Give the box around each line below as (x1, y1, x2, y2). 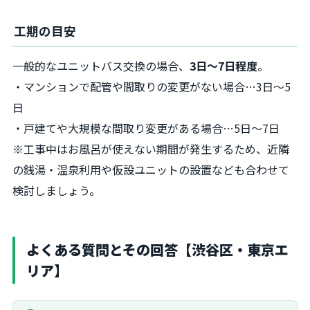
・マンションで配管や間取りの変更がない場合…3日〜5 (12, 77, 291, 95)
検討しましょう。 (12, 181, 100, 199)
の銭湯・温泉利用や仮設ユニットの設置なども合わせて (12, 161, 289, 178)
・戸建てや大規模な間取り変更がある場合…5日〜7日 (12, 119, 280, 136)
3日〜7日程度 (190, 57, 257, 74)
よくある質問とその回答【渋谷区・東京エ (26, 239, 289, 259)
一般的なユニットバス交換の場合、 (12, 57, 190, 74)
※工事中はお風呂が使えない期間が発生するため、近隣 (12, 140, 289, 157)
